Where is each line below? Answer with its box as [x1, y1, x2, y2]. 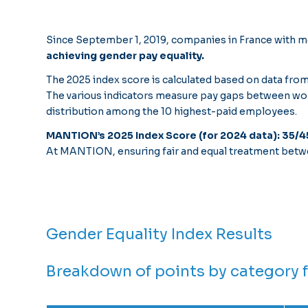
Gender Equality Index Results [46, 224, 272, 243]
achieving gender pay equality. [46, 49, 204, 63]
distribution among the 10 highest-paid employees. [46, 105, 297, 118]
